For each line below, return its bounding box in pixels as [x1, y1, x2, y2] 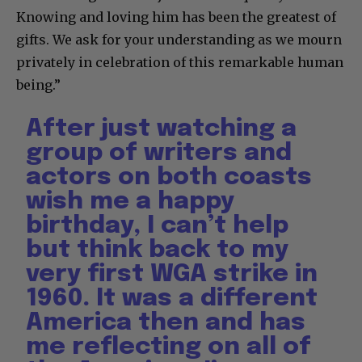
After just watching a [26, 116, 297, 141]
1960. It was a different [26, 285, 318, 311]
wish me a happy [26, 188, 235, 214]
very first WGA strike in [26, 261, 318, 287]
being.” [16, 76, 61, 93]
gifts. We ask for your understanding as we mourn [16, 31, 342, 48]
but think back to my [26, 237, 289, 263]
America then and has [26, 309, 306, 335]
